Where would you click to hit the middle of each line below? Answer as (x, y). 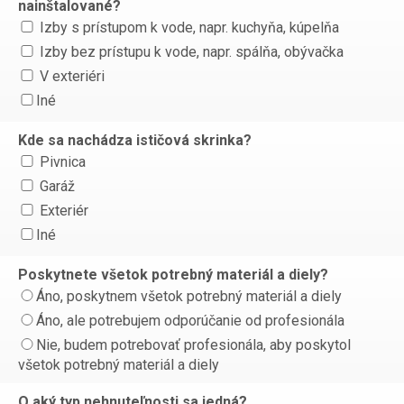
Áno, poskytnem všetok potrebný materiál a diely (189, 296)
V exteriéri (70, 76)
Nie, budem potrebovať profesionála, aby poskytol (193, 345)
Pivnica (61, 162)
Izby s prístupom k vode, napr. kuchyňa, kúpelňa (188, 28)
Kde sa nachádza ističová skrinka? (135, 140)
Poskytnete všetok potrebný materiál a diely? (173, 275)
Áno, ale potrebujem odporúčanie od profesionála (190, 321)
